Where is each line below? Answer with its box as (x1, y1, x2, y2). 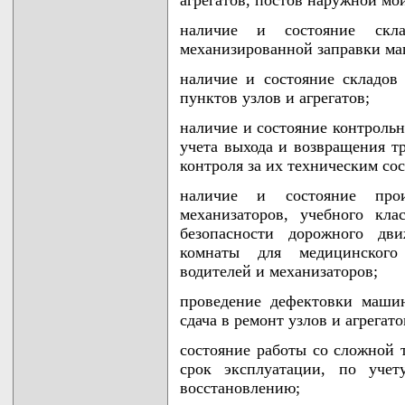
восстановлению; (180, 379, 300, 398)
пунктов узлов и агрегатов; (180, 89, 370, 108)
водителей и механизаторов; (180, 262, 378, 281)
